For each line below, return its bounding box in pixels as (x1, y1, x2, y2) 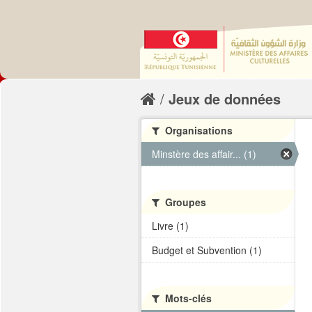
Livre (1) (152, 219, 189, 233)
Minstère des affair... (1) (152, 147, 256, 161)
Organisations (162, 123, 233, 137)
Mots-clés (162, 291, 212, 305)
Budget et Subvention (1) (152, 243, 262, 257)
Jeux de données (169, 88, 281, 109)
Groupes (162, 195, 206, 209)
